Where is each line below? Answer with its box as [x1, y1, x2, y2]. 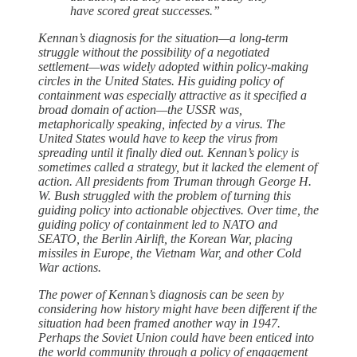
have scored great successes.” [70, 3, 220, 18]
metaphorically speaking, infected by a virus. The [38, 116, 285, 131]
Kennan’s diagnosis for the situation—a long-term [38, 30, 288, 45]
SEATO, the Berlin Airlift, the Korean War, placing [38, 231, 292, 245]
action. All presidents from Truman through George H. [38, 174, 312, 188]
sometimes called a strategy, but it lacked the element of [38, 159, 317, 174]
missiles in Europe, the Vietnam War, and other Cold [38, 245, 301, 260]
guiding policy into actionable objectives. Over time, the [38, 202, 319, 217]
